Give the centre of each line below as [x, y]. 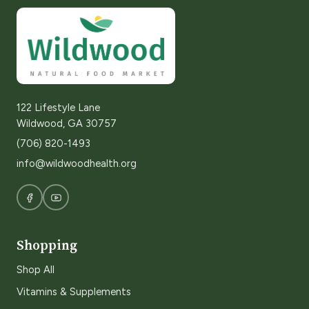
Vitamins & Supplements [74, 292]
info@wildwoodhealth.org [77, 164]
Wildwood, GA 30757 [67, 124]
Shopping [47, 245]
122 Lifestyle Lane [58, 108]
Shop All [36, 270]
